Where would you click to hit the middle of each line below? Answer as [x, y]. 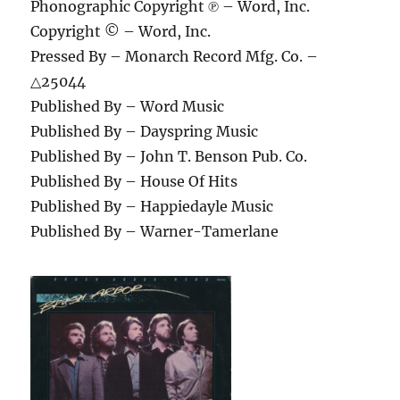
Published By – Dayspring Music [145, 132]
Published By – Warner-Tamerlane [155, 232]
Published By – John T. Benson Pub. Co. [169, 157]
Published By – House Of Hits [134, 182]
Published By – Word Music [128, 107]
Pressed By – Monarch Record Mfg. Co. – [175, 57]
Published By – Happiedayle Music [152, 207]
